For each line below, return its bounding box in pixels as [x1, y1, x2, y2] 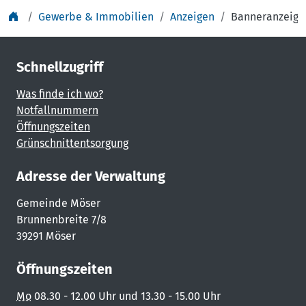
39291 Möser [16, 229, 76, 242]
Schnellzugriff [16, 59, 103, 75]
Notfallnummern [16, 104, 98, 117]
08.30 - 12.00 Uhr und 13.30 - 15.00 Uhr [31, 290, 221, 303]
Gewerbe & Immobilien [38, 10, 154, 23]
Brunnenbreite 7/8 [16, 213, 107, 226]
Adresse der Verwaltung [16, 168, 165, 184]
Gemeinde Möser [16, 197, 100, 210]
